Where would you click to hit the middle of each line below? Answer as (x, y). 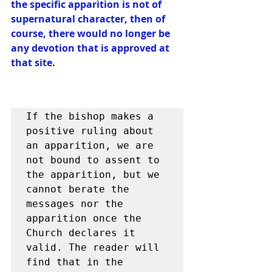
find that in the (75, 262)
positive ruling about (90, 131)
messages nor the (75, 204)
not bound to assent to (93, 160)
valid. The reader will (93, 247)
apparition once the (84, 218)
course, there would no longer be (92, 33)
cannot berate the (78, 189)
